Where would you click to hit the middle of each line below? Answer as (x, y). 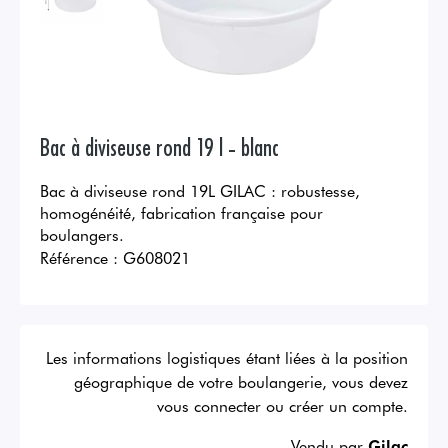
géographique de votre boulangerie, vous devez (241, 381)
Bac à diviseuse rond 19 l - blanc (159, 146)
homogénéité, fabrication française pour (181, 212)
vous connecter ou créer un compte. (282, 405)
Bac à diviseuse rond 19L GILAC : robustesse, (200, 190)
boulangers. (82, 234)
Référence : (79, 257)
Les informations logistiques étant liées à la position (227, 357)
